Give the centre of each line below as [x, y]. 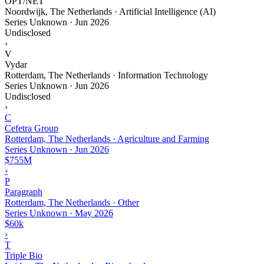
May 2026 [94, 213]
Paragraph [24, 192]
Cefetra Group [32, 128]
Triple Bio [24, 255]
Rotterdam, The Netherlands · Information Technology [106, 75]
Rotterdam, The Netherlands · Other [72, 202]
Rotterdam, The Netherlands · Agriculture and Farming [107, 138]
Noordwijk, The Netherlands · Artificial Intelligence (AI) [110, 11]
